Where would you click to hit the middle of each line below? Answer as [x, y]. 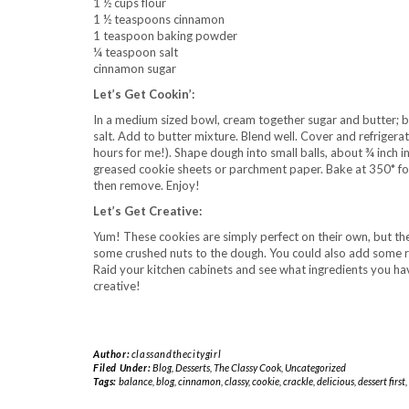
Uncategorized [315, 367]
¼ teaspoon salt [136, 52]
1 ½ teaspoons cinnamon [159, 19]
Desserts [192, 367]
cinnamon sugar [135, 68]
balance [135, 381]
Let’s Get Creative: [147, 211]
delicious [335, 381]
